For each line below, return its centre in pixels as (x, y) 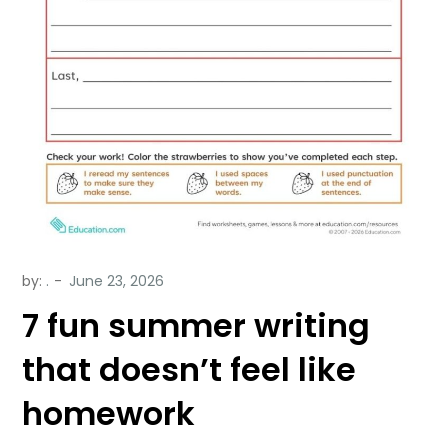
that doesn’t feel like (189, 369)
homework (109, 413)
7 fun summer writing (196, 325)
